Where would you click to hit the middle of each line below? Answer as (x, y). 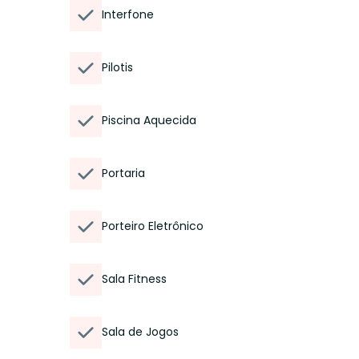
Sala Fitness (134, 279)
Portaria (123, 173)
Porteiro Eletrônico (153, 226)
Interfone (128, 14)
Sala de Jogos (140, 332)
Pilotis (117, 67)
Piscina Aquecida (149, 120)
